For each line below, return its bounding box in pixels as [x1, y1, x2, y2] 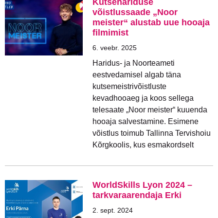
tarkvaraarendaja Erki [92, 190, 182, 200]
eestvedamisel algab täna [92, 71, 181, 79]
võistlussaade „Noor [92, 7, 178, 17]
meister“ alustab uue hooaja [92, 18, 210, 27]
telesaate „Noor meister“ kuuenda [92, 106, 207, 114]
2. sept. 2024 [92, 206, 133, 214]
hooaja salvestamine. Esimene [92, 117, 199, 126]
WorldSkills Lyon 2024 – [92, 180, 192, 190]
